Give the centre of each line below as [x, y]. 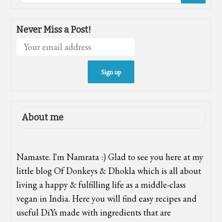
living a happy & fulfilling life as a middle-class [101, 185]
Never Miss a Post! [54, 30]
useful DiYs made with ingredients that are [94, 213]
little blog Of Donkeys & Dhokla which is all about [109, 171]
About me [43, 118]
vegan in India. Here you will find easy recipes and [107, 199]
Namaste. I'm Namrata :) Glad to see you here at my [110, 157]
